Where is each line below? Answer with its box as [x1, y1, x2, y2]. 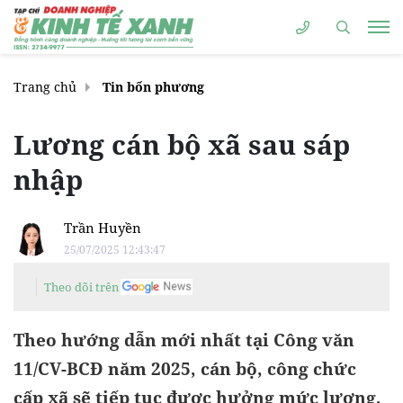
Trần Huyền [64, 219, 141, 237]
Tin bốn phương [103, 78, 204, 95]
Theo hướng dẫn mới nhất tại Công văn [13, 328, 354, 352]
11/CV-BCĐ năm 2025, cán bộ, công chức [13, 357, 356, 381]
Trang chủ [13, 78, 76, 95]
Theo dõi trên [44, 279, 119, 295]
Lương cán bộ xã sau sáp [13, 126, 350, 163]
